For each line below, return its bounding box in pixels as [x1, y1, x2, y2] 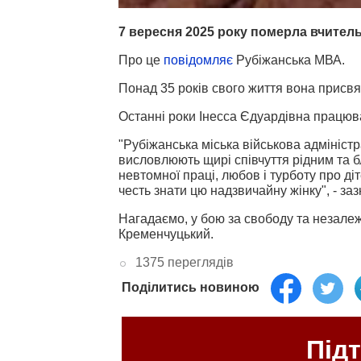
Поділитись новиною [122, 280, 259, 295]
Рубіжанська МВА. [236, 53, 345, 68]
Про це [118, 53, 164, 68]
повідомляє [164, 53, 236, 68]
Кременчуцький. [118, 227, 214, 242]
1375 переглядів [135, 255, 234, 270]
